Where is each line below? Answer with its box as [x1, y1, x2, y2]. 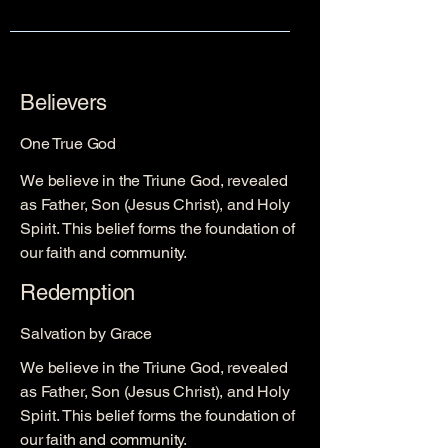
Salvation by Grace [20, 324, 153, 343]
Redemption [20, 280, 136, 305]
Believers [20, 90, 107, 115]
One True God [20, 134, 117, 153]
